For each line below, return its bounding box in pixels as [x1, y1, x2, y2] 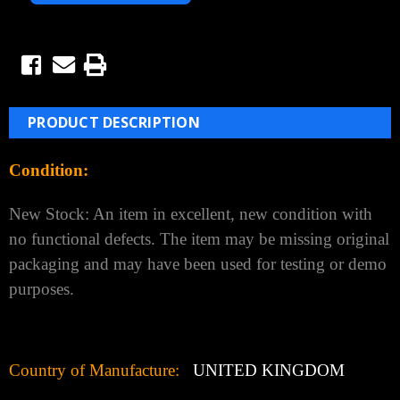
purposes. [9, 279, 74, 298]
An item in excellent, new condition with [93, 204, 372, 223]
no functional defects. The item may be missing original [9, 229, 389, 248]
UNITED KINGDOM [179, 360, 345, 379]
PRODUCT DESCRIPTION [28, 112, 200, 132]
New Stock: [9, 204, 93, 223]
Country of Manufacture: [9, 360, 179, 379]
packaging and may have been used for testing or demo [9, 254, 387, 273]
